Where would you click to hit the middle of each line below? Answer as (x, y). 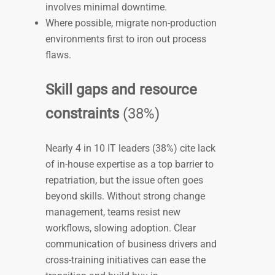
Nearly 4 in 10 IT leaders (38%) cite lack (130, 149)
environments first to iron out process (126, 39)
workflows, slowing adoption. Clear (121, 228)
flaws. (60, 55)
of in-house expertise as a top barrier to (130, 165)
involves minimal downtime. (107, 7)
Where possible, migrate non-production (131, 23)
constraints (84, 114)
